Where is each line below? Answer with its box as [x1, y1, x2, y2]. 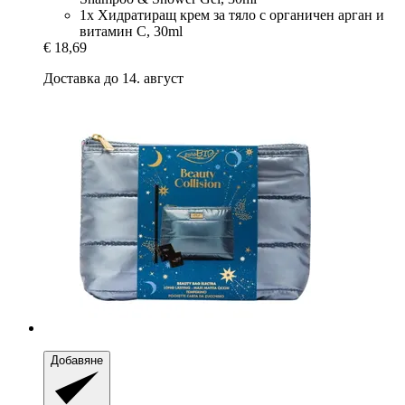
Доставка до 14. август [43, 71, 184, 87]
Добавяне [51, 353, 103, 368]
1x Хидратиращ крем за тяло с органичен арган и [80, 7, 384, 24]
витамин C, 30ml [80, 24, 183, 40]
